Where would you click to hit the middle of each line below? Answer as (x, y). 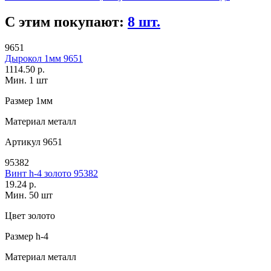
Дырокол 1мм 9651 (44, 59)
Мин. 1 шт (26, 80)
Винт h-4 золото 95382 (51, 174)
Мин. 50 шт (29, 195)
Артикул (23, 142)
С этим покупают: (66, 22)
